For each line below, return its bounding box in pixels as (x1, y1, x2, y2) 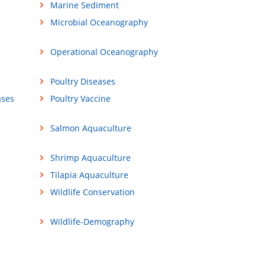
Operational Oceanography (50, 46, 158, 58)
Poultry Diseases (50, 76, 115, 88)
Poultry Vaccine (50, 93, 111, 105)
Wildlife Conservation (50, 186, 135, 198)
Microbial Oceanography (50, 17, 148, 28)
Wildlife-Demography (50, 216, 134, 228)
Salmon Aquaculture (50, 122, 131, 134)
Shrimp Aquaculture (50, 152, 131, 164)
